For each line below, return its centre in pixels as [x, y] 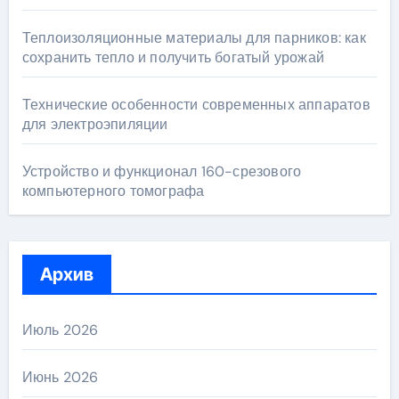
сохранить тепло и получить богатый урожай [173, 58]
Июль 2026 [60, 330]
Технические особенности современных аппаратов [196, 105]
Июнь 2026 [60, 378]
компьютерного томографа [113, 191]
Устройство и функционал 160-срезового [162, 172]
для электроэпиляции [95, 125]
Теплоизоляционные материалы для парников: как [194, 38]
